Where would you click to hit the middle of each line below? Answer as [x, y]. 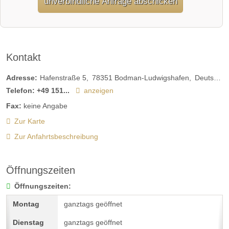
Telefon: [20, 90]
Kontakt [24, 58]
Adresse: [22, 77]
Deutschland [204, 77]
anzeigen [98, 90]
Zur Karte [29, 121]
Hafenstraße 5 [63, 77]
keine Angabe [45, 106]
